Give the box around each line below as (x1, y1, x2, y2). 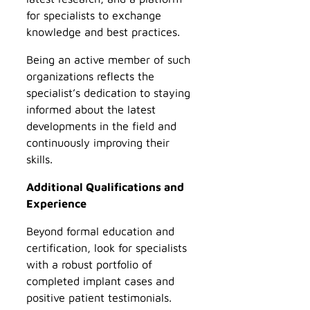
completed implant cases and (26, 274, 174, 288)
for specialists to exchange (26, 8, 161, 21)
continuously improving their (26, 135, 170, 149)
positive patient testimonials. (26, 291, 172, 304)
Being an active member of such (26, 52, 190, 66)
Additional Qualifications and (26, 180, 184, 194)
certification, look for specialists (26, 241, 187, 255)
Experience (26, 197, 86, 210)
